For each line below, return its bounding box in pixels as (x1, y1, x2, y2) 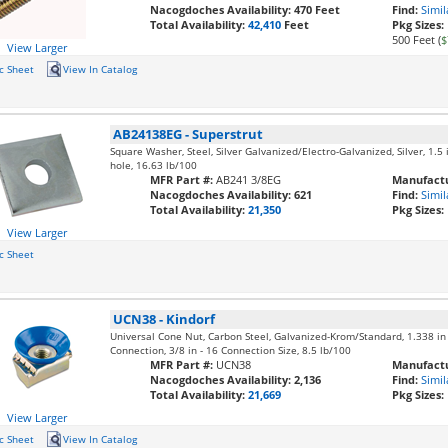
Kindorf (166, 310, 216, 328)
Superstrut (192, 125, 264, 143)
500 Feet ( (392, 32, 442, 47)
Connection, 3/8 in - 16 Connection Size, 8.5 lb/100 (110, 343, 352, 357)
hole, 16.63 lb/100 (110, 158, 198, 172)
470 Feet (294, 2, 341, 17)
